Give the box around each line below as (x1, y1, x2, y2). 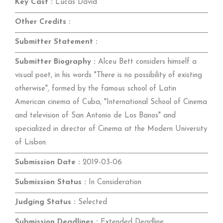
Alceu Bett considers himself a (96, 58, 197, 66)
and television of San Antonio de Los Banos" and (15, 111, 176, 119)
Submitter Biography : (15, 58, 96, 66)
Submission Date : (15, 158, 80, 166)
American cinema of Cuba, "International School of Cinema (15, 98, 207, 106)
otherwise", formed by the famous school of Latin (15, 85, 176, 93)
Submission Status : (15, 178, 86, 186)
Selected (76, 198, 107, 206)
